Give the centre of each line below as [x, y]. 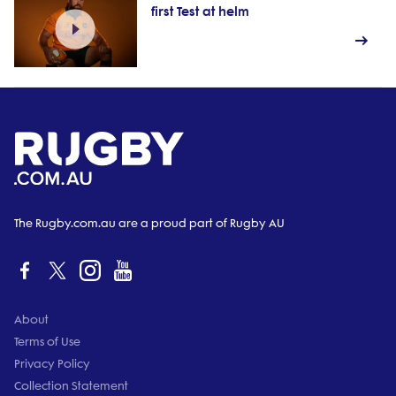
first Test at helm [200, 11]
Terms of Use [47, 342]
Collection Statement [71, 386]
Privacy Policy [52, 364]
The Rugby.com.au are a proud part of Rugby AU [149, 224]
